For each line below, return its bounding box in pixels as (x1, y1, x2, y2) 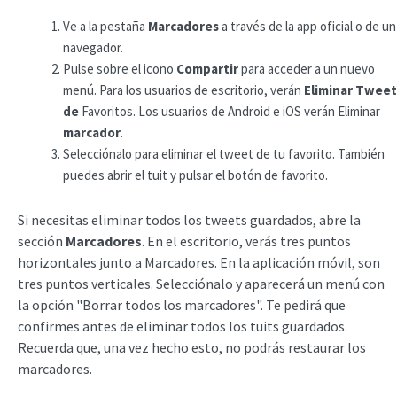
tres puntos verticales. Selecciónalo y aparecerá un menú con (18, 274, 385, 292)
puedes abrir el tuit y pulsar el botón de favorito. (63, 167, 328, 183)
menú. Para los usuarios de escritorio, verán (63, 82, 304, 98)
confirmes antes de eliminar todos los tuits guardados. (18, 316, 347, 335)
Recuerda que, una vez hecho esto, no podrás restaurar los (18, 338, 366, 356)
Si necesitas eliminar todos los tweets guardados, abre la (18, 210, 361, 229)
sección (18, 231, 66, 250)
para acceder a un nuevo (241, 60, 375, 77)
